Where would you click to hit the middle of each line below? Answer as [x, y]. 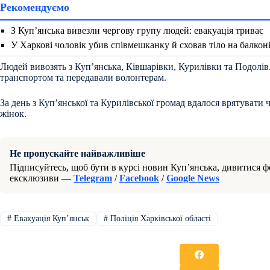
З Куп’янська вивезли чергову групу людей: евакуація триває [137, 30]
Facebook [139, 178]
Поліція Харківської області [159, 218]
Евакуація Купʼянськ [50, 218]
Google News [193, 178]
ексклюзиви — [42, 178]
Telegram [93, 178]
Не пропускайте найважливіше [77, 153]
